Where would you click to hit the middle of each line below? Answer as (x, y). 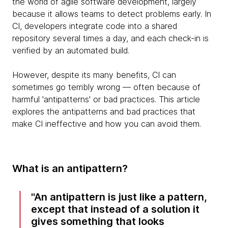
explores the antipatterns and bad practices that (104, 111)
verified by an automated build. (72, 50)
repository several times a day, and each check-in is (110, 38)
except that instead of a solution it (116, 209)
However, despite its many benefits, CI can (94, 75)
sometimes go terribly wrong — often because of (106, 87)
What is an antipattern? (70, 168)
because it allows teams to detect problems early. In (112, 14)
